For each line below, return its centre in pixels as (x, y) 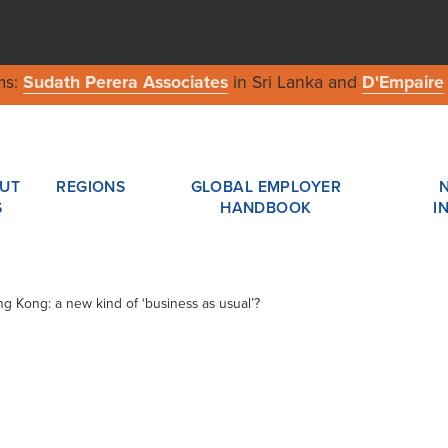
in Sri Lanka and (294, 83)
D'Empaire (402, 83)
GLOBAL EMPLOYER (266, 186)
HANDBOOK (266, 207)
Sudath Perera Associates (125, 83)
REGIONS (91, 186)
